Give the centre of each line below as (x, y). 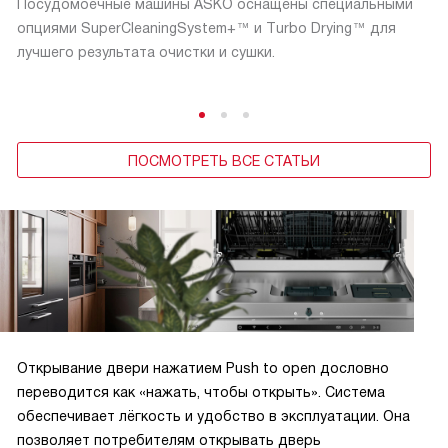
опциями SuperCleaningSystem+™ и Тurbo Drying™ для (206, 27)
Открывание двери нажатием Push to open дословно (203, 368)
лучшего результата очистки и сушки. (146, 51)
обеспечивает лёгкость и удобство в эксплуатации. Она (213, 416)
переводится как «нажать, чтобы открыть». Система (201, 392)
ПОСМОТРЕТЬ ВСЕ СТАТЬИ (224, 160)
